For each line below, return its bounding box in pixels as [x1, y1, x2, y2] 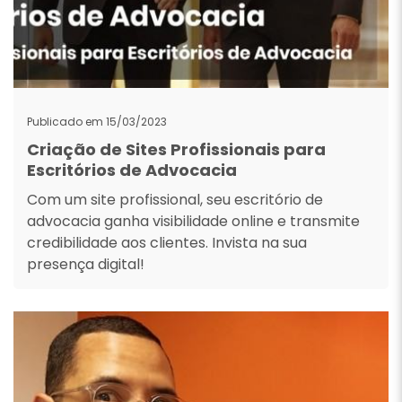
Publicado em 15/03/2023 [27, 114, 167, 129]
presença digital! [27, 254, 144, 275]
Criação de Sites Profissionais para [27, 138, 326, 161]
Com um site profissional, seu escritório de [27, 189, 323, 210]
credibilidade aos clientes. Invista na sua [27, 232, 307, 253]
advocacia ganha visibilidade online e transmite [27, 211, 360, 232]
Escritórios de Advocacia [27, 159, 237, 181]
